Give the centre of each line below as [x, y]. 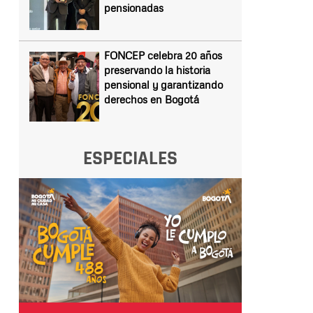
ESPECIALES [130, 159]
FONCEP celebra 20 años [163, 55]
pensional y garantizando [163, 85]
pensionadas [133, 8]
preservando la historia [157, 70]
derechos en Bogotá [151, 99]
